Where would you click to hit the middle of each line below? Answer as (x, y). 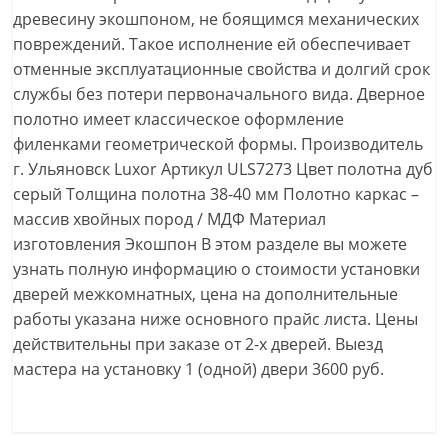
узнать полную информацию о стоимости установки (217, 269)
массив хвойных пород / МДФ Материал (170, 219)
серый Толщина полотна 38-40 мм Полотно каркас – (216, 194)
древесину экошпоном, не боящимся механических (216, 19)
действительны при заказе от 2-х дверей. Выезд (198, 344)
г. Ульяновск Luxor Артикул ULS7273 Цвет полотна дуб (223, 169)
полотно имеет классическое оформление (179, 119)
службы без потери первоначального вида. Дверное (219, 94)
